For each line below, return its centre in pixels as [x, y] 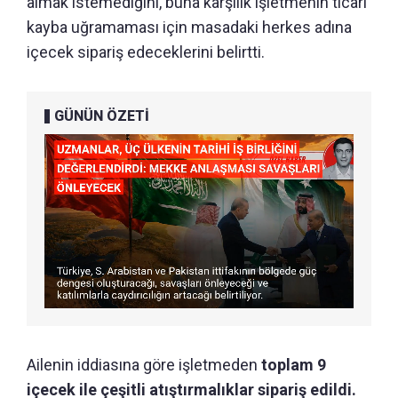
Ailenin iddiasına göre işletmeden [144, 364]
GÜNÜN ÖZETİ [102, 115]
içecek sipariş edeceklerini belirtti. [146, 52]
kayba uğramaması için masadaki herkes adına [189, 27]
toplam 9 [294, 364]
